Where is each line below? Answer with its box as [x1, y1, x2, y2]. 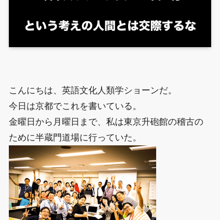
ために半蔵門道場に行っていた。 [8, 132, 141, 142]
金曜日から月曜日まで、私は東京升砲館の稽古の [8, 116, 203, 127]
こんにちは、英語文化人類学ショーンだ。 [8, 85, 177, 95]
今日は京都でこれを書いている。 [8, 101, 141, 111]
